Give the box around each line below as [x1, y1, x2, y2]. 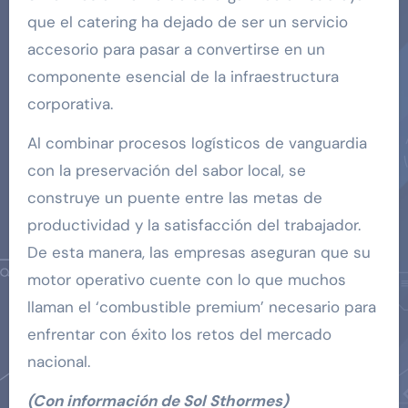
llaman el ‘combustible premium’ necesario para [26, 297, 376, 318]
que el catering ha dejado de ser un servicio [26, 12, 348, 33]
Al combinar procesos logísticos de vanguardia [26, 133, 367, 154]
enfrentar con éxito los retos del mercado [26, 324, 331, 345]
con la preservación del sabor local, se [26, 160, 306, 181]
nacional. [26, 352, 90, 372]
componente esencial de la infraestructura [26, 66, 339, 87]
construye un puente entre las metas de [26, 188, 322, 209]
